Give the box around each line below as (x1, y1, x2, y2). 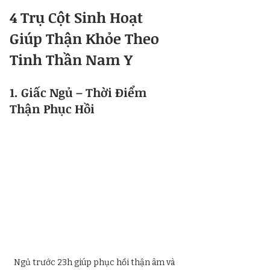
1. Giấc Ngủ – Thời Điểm (10, 84, 149, 101)
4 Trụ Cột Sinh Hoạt (10, 7, 146, 27)
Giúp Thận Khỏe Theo (10, 28, 163, 48)
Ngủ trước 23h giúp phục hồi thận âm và (14, 257, 177, 268)
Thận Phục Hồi (10, 100, 95, 117)
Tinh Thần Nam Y (10, 49, 133, 69)
